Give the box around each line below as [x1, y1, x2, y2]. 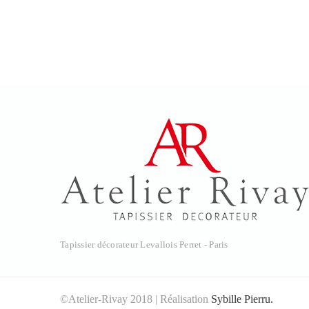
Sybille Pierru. [211, 293, 273, 306]
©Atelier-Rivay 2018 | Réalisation [60, 293, 211, 306]
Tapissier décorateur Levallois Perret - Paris [60, 239, 228, 250]
